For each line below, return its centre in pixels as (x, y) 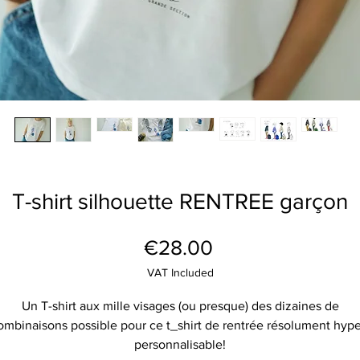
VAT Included (180, 272)
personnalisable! (180, 344)
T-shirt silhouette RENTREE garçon (180, 201)
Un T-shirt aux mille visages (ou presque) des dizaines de (180, 306)
